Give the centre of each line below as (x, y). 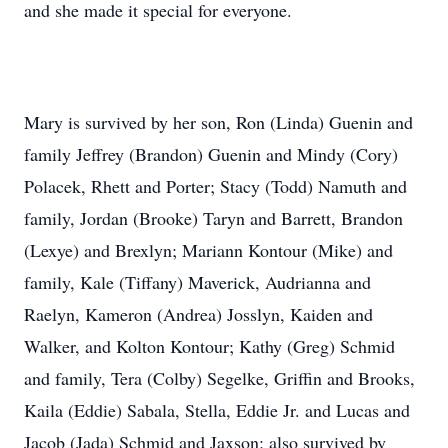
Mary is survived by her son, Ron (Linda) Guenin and (218, 122)
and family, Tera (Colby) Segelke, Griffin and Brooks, (219, 378)
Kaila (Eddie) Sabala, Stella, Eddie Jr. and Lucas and (217, 410)
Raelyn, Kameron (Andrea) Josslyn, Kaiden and (198, 314)
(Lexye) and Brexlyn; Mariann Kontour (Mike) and (208, 250)
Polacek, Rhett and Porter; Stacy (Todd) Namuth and (215, 186)
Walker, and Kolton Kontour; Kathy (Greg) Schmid (209, 346)
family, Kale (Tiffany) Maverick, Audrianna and (197, 282)
